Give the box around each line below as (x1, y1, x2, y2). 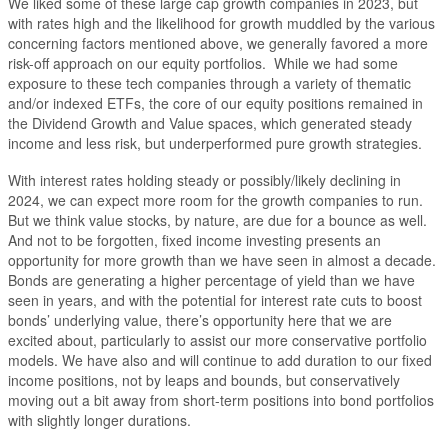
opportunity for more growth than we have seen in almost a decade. (8, 250, 436, 271)
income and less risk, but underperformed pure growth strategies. (8, 132, 422, 153)
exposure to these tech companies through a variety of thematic (8, 72, 411, 93)
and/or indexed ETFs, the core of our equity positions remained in (8, 92, 423, 113)
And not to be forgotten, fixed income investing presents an (8, 230, 381, 251)
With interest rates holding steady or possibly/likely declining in (8, 170, 401, 191)
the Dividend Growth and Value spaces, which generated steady (8, 112, 412, 133)
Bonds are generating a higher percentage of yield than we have (8, 270, 415, 291)
